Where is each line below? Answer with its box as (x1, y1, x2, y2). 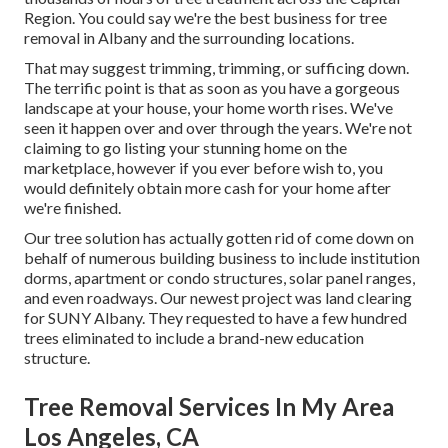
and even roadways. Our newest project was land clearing (24, 288, 412, 308)
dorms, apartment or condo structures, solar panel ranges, (24, 268, 415, 288)
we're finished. (24, 198, 121, 218)
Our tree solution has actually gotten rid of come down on (24, 228, 414, 248)
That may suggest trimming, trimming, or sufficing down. (24, 58, 409, 78)
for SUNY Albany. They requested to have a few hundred (24, 308, 407, 328)
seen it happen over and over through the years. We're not (24, 118, 412, 138)
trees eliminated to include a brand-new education (24, 328, 364, 348)
